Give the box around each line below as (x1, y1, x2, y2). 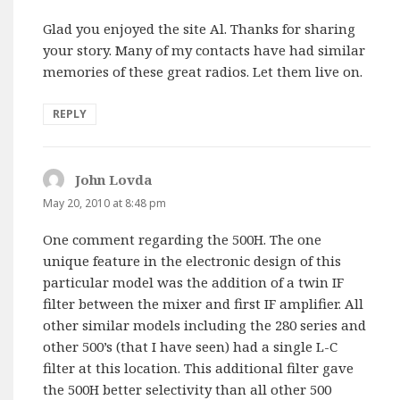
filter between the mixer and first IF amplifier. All (43, 294, 364, 312)
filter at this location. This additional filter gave (43, 358, 354, 377)
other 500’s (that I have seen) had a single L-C (43, 337, 338, 355)
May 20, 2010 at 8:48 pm (43, 195, 167, 211)
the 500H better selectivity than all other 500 (43, 379, 332, 398)
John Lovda (75, 170, 153, 188)
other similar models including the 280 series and (43, 315, 367, 334)
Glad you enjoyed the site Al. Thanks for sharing (43, 19, 356, 37)
